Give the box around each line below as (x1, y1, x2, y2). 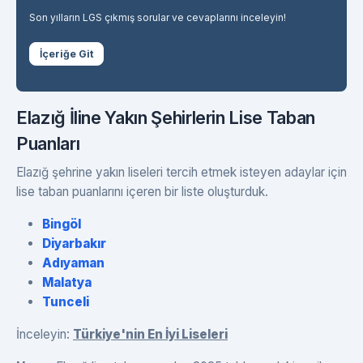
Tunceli (42, 293, 89, 310)
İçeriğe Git (40, 47, 93, 60)
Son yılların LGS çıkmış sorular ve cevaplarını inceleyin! (29, 11, 286, 23)
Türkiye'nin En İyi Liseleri (73, 326, 228, 342)
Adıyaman (42, 254, 105, 271)
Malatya (42, 274, 92, 290)
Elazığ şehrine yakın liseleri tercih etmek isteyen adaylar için (16, 164, 347, 180)
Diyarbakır (42, 235, 106, 251)
